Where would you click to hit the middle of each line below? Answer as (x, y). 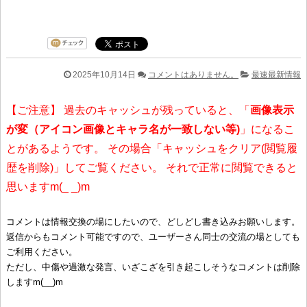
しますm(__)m (35, 282)
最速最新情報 (276, 74)
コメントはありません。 (193, 74)
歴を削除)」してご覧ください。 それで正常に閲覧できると (152, 167)
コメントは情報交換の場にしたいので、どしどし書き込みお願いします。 (153, 221)
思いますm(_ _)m (48, 186)
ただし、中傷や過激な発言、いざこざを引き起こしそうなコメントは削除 (153, 267)
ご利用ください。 (42, 251)
